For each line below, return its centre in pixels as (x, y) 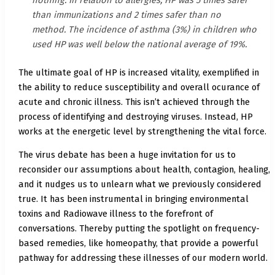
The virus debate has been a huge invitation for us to (127, 155)
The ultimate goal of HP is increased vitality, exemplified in (138, 72)
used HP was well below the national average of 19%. (139, 44)
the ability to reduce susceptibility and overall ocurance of (139, 87)
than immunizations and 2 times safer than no (126, 14)
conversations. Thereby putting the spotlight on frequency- (139, 229)
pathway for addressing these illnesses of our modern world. (143, 258)
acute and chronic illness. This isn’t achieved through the (134, 102)
